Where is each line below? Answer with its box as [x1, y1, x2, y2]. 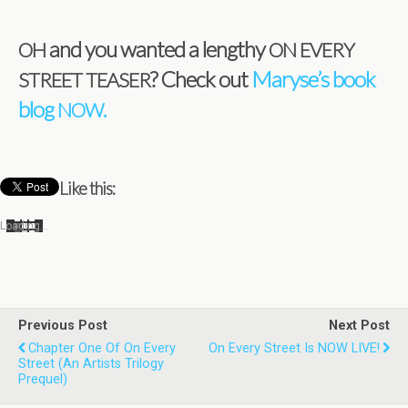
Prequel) [18, 372, 67, 387]
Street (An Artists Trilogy [18, 356, 164, 372]
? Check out [150, 66, 251, 92]
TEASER [86, 68, 150, 92]
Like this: [59, 178, 115, 199]
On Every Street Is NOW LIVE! [209, 341, 380, 356]
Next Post [329, 318, 390, 333]
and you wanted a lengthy [46, 36, 269, 62]
